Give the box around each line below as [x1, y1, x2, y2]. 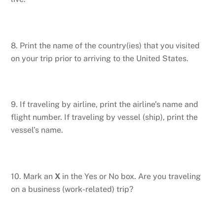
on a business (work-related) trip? [11, 184, 134, 194]
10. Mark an [11, 171, 55, 181]
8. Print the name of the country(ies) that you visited [11, 40, 200, 50]
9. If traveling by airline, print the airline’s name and [11, 100, 199, 110]
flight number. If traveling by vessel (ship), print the [11, 112, 198, 122]
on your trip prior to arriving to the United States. [11, 53, 189, 63]
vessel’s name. [11, 125, 64, 135]
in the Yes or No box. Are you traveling [60, 171, 201, 181]
